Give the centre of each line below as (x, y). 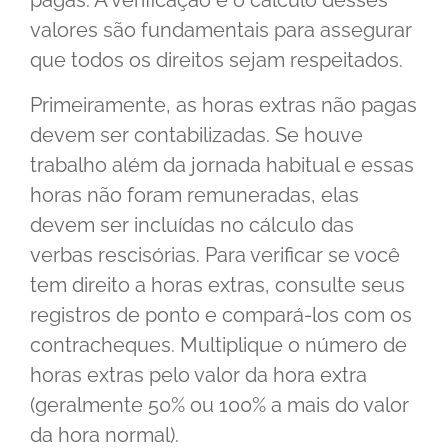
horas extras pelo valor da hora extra (198, 374)
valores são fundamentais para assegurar (221, 30)
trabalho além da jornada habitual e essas (222, 164)
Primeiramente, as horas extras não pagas (223, 104)
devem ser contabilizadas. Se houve (196, 134)
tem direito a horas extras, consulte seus (217, 284)
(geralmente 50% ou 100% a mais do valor (219, 404)
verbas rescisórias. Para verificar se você (215, 254)
